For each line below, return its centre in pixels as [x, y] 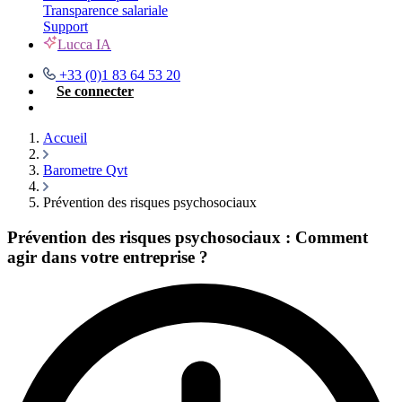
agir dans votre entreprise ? [108, 257]
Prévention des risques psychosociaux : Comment [188, 237]
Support [66, 26]
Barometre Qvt [85, 170]
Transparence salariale [105, 10]
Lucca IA [84, 44]
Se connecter [95, 91]
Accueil [65, 138]
